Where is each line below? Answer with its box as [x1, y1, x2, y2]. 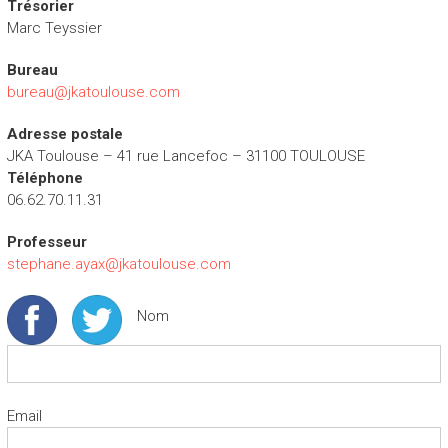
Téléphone [6, 169, 83, 188]
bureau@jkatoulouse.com [6, 83, 180, 102]
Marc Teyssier [6, 19, 102, 38]
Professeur [6, 233, 87, 252]
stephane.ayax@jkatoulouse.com [6, 255, 231, 274]
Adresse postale [6, 125, 123, 144]
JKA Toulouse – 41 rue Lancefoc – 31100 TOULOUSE [6, 147, 365, 166]
